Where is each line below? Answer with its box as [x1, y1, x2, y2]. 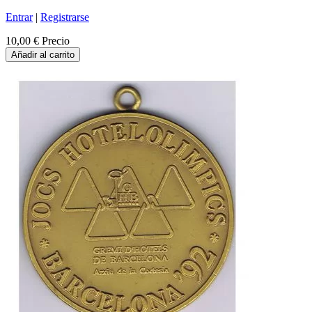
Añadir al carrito [11, 49, 75, 61]
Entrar [6, 11, 33, 24]
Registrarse [40, 11, 89, 24]
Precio [42, 35, 70, 47]
